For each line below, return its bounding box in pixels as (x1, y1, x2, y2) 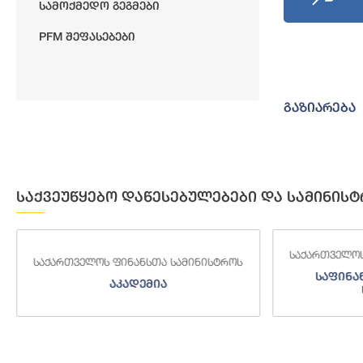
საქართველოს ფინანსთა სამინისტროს (33, 254, 243, 268)
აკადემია (109, 276, 167, 290)
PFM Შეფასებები (39, 29, 135, 43)
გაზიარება (284, 99, 356, 115)
